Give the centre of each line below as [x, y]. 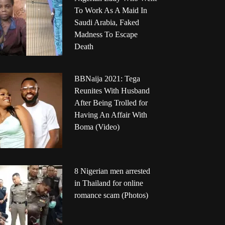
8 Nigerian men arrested [112, 171]
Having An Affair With [110, 115]
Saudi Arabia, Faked [106, 23]
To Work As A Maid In [110, 11]
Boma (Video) [97, 127]
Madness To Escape [106, 35]
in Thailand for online [108, 183]
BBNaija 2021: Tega [107, 79]
